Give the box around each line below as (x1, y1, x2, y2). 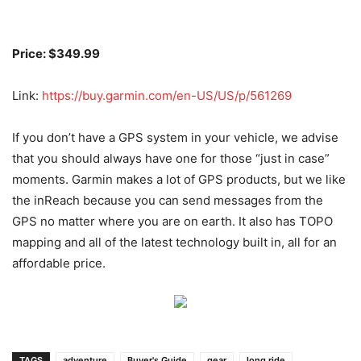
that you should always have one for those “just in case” (12, 151, 330, 167)
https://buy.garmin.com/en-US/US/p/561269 (42, 88, 292, 104)
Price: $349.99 (12, 46, 100, 62)
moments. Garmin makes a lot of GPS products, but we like (12, 172, 346, 188)
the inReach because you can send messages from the (12, 193, 323, 209)
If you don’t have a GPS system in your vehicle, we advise (12, 130, 338, 146)
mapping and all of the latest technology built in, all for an (12, 234, 337, 251)
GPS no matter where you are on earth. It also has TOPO (12, 214, 333, 230)
